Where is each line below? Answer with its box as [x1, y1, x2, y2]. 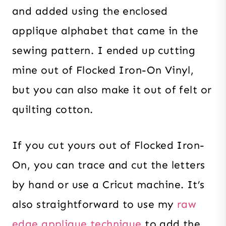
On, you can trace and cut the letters [12, 158, 205, 172]
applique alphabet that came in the [12, 24, 199, 38]
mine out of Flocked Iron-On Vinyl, [12, 64, 194, 77]
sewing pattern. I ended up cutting [12, 44, 196, 58]
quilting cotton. [12, 103, 93, 117]
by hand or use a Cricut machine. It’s [12, 178, 205, 192]
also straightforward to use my [12, 198, 178, 211]
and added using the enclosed [12, 5, 168, 18]
